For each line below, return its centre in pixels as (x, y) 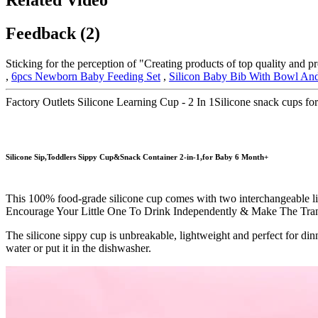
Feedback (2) (53, 33)
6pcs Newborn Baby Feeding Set (86, 76)
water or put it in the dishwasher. (78, 248)
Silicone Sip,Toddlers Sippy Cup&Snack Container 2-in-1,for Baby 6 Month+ (137, 157)
